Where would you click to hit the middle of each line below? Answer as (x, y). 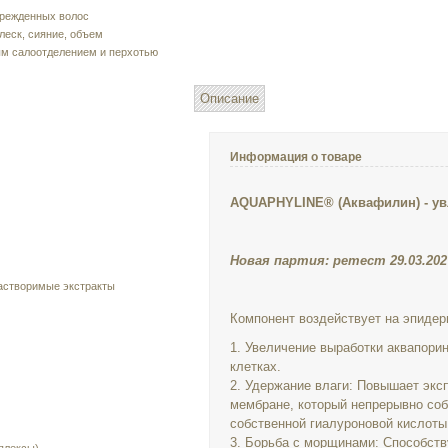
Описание (230, 98)
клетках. (256, 366)
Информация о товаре (296, 157)
